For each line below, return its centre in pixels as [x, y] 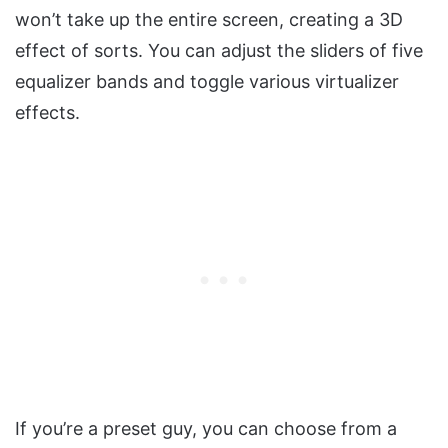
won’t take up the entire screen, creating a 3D [209, 19]
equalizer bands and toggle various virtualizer [207, 81]
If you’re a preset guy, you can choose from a [206, 428]
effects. [47, 112]
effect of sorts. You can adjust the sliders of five [219, 50]
